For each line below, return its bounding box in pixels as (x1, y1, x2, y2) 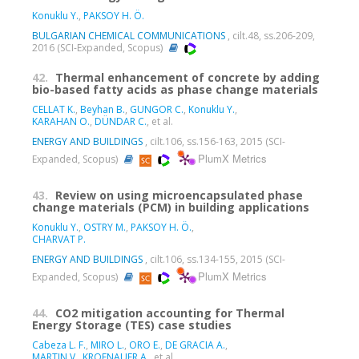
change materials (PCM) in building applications (32, 200, 309, 216)
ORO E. (129, 338, 160, 353)
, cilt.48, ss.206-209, (225, 29, 315, 43)
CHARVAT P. (32, 232, 86, 247)
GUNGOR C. (130, 103, 184, 117)
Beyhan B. (80, 103, 125, 117)
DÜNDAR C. (95, 115, 147, 129)
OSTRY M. (83, 220, 126, 235)
